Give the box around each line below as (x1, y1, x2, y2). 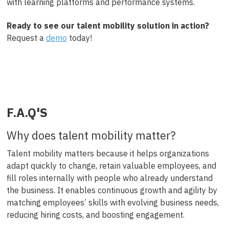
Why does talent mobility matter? (6, 127, 176, 143)
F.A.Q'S (6, 104, 48, 121)
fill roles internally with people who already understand (6, 172, 213, 183)
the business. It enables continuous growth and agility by (6, 185, 217, 195)
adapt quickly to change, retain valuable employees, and (6, 160, 216, 171)
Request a (6, 33, 46, 43)
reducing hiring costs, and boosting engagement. (6, 209, 185, 220)
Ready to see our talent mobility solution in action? (6, 20, 209, 31)
